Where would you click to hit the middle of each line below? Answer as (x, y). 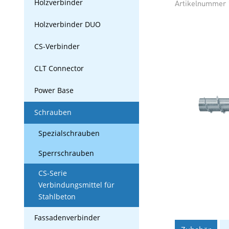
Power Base (54, 90)
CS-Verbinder (57, 47)
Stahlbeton (57, 197)
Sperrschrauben (66, 153)
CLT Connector (59, 68)
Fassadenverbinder (67, 218)
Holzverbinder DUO (67, 25)
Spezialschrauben (69, 133)
